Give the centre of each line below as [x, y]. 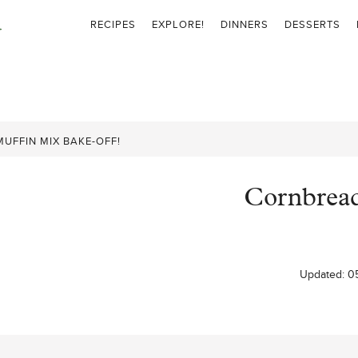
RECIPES [113, 24]
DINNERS [244, 24]
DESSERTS [312, 24]
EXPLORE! [178, 24]
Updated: [324, 274]
